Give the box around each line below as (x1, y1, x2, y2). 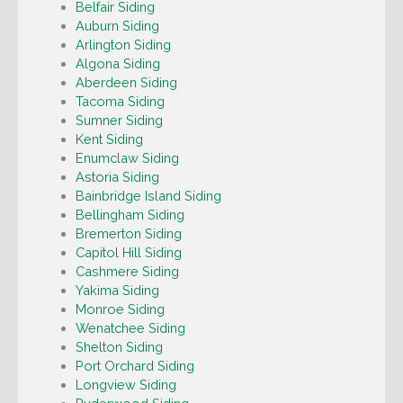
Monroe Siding (75, 301, 165, 318)
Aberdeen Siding (75, 75, 177, 91)
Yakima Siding (75, 282, 159, 299)
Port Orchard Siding (75, 358, 194, 374)
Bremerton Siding (75, 226, 182, 242)
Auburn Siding (75, 18, 159, 34)
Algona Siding (75, 56, 160, 72)
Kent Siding (75, 131, 143, 148)
